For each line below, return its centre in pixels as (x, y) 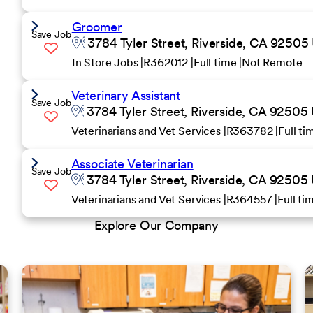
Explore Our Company (156, 225)
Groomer (97, 27)
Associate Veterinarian (132, 164)
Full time (216, 62)
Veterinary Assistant (126, 95)
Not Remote (272, 62)
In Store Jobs (106, 62)
